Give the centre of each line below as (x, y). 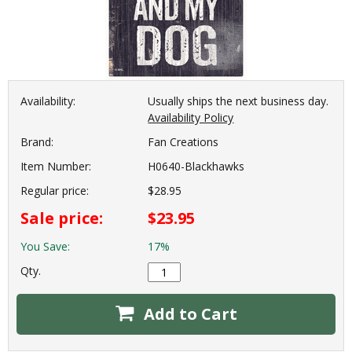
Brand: (37, 141)
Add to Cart (188, 313)
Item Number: (56, 166)
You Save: (45, 246)
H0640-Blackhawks (196, 166)
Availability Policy (191, 117)
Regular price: (55, 190)
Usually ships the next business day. (238, 101)
